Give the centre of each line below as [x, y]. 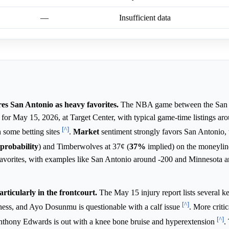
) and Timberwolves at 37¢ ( [84, 147]
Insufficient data [145, 18]
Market [86, 132]
